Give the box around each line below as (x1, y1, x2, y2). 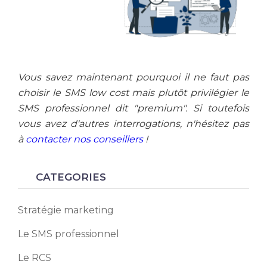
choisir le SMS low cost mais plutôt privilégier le (18, 87, 249, 98)
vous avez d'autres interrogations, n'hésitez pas (18, 118, 249, 129)
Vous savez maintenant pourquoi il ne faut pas (18, 72, 249, 83)
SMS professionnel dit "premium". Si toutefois (18, 103, 249, 114)
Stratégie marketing (18, 204, 114, 216)
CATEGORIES (36, 171, 106, 183)
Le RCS (18, 252, 51, 263)
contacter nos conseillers (26, 133, 143, 145)
